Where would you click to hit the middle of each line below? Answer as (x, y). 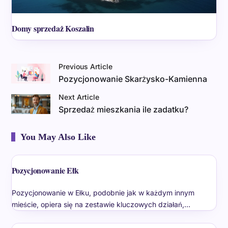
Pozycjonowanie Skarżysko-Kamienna (133, 79)
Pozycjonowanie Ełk (45, 170)
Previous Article (86, 67)
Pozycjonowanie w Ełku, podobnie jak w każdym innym (103, 193)
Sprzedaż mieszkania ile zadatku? (124, 110)
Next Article (79, 97)
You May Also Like (58, 137)
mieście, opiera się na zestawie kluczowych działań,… (101, 205)
